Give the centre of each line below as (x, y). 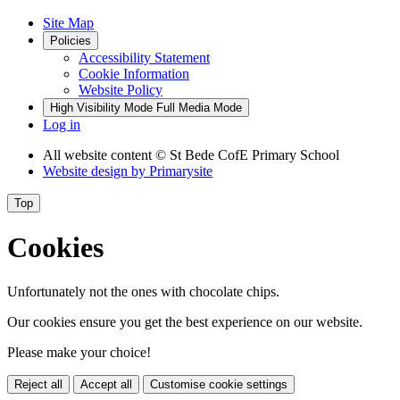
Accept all (106, 384)
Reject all (38, 384)
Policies (71, 40)
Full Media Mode (199, 107)
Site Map (68, 22)
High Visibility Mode (101, 107)
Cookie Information (134, 73)
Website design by (96, 171)
